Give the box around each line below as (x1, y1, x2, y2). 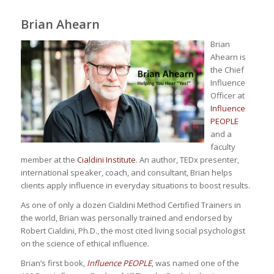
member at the (20, 154, 77, 165)
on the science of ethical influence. (20, 238, 149, 250)
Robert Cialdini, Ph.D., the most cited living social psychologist (20, 225, 245, 237)
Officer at (210, 90, 245, 101)
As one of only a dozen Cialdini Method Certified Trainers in (20, 199, 241, 211)
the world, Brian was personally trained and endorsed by (20, 212, 232, 224)
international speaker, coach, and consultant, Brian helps (20, 167, 232, 178)
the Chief (210, 64, 244, 75)
